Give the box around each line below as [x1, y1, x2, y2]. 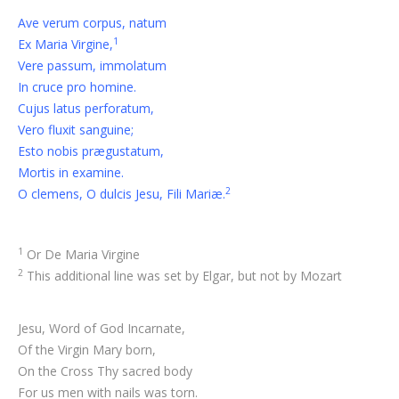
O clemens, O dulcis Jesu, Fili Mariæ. [18, 185, 225, 202]
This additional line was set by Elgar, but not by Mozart [23, 267, 342, 284]
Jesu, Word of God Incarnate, [18, 320, 185, 337]
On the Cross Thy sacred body [18, 362, 192, 379]
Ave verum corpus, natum [18, 14, 167, 31]
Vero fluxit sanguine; [18, 121, 134, 138]
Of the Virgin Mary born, [18, 341, 156, 358]
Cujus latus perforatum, [18, 100, 154, 117]
